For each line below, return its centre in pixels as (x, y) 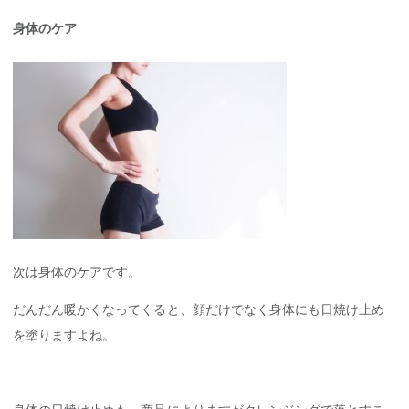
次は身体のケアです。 (77, 272)
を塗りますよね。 (64, 335)
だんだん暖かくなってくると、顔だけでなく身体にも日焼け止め (199, 309)
